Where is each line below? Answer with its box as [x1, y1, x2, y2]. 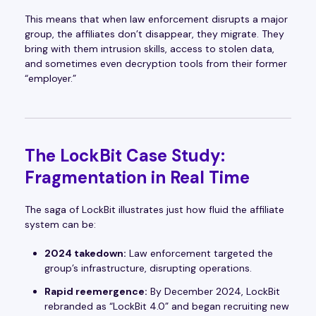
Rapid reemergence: [44, 285, 147, 298]
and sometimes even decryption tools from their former [25, 57, 287, 71]
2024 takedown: [44, 247, 126, 260]
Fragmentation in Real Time [25, 166, 250, 189]
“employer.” [25, 72, 76, 85]
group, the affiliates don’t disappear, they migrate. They [25, 28, 284, 41]
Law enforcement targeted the [126, 247, 273, 260]
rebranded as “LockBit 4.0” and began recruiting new [44, 300, 289, 313]
